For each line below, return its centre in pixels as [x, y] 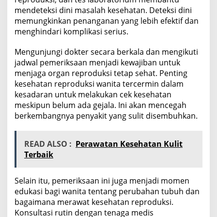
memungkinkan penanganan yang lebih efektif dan [107, 21]
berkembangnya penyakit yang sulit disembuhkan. [106, 116]
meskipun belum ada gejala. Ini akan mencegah [101, 105]
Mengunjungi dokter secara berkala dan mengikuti [106, 52]
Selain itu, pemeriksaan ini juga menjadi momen [102, 180]
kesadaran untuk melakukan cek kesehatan [93, 94]
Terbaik [39, 154]
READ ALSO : [48, 144]
